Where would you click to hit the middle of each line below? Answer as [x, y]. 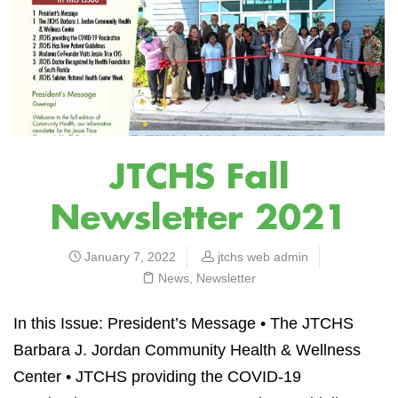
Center [37, 377]
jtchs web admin [263, 257]
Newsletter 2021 [199, 219]
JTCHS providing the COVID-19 [188, 377]
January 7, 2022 [128, 257]
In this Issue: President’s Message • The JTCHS [183, 324]
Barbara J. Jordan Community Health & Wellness [187, 350]
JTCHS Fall [199, 178]
